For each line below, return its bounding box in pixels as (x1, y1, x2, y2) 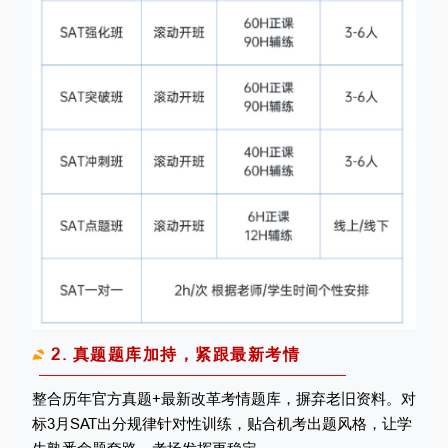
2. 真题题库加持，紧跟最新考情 (51, 345, 300, 364)
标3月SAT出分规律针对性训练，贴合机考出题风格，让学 (32, 415, 412, 433)
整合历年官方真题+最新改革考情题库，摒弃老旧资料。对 (32, 390, 416, 408)
